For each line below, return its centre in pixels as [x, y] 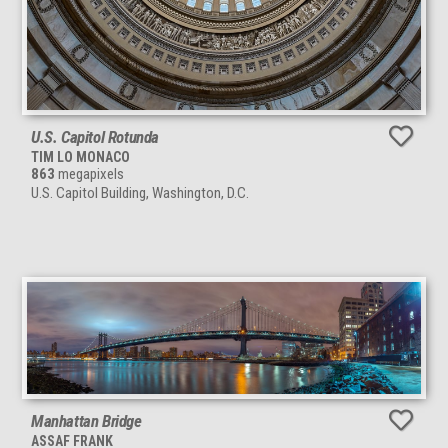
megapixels [89, 174]
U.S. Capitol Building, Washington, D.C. [140, 193]
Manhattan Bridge [86, 420]
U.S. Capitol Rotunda [95, 137]
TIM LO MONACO [80, 157]
